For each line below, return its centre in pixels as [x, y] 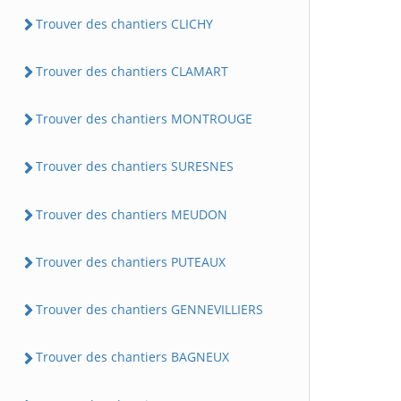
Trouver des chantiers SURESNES [135, 166]
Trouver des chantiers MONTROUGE [144, 119]
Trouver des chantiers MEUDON [132, 214]
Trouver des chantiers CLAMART [132, 71]
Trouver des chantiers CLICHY [124, 23]
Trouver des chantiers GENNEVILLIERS [149, 309]
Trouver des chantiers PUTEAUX [131, 261]
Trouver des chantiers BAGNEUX [132, 357]
